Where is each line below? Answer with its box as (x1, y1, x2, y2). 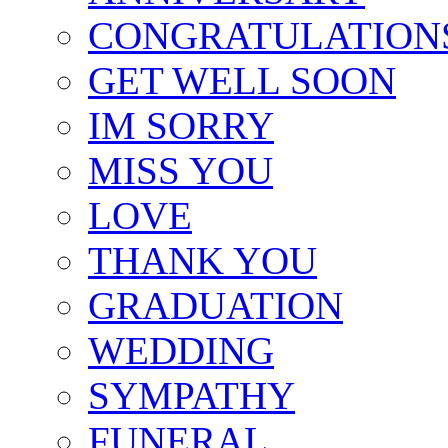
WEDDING (88, 329, 274, 373)
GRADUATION (88, 284, 343, 328)
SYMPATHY (88, 374, 295, 418)
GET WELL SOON (88, 59, 396, 103)
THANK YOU (88, 239, 317, 283)
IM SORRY (88, 104, 274, 148)
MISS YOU (88, 149, 273, 193)
